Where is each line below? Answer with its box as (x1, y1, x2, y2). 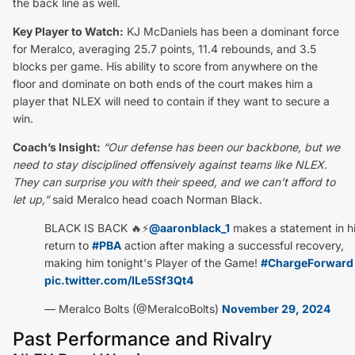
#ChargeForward (261, 255, 353, 269)
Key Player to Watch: (13, 24, 124, 38)
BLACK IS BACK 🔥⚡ (44, 220, 149, 235)
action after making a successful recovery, (121, 238, 344, 252)
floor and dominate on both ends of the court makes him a (13, 76, 313, 90)
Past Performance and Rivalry (13, 327, 272, 350)
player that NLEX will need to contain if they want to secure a (13, 94, 330, 108)
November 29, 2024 (222, 301, 330, 315)
